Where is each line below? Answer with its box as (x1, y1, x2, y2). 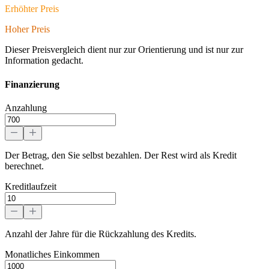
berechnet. (5, 161, 44, 171)
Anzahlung (5, 103, 47, 113)
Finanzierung (5, 79, 59, 89)
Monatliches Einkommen (5, 249, 100, 259)
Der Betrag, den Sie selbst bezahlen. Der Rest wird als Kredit (5, 150, 237, 160)
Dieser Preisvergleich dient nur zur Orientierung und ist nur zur (5, 44, 243, 55)
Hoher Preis (5, 24, 50, 35)
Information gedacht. (5, 55, 83, 66)
